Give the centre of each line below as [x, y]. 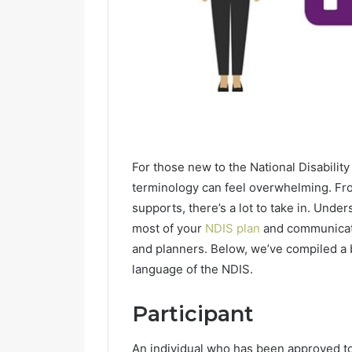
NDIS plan [233, 228]
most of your [169, 228]
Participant [193, 313]
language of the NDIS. [192, 269]
